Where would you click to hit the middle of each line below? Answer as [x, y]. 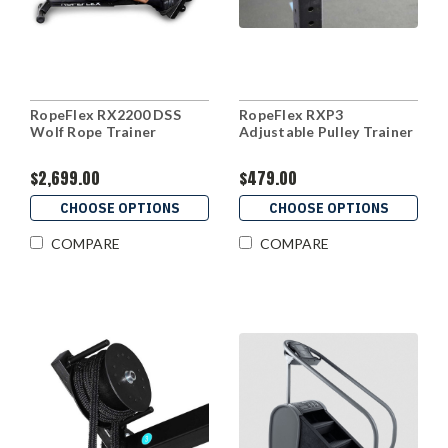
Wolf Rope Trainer [93, 132]
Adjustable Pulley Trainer [326, 132]
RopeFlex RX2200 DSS [105, 115]
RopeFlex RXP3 [291, 115]
